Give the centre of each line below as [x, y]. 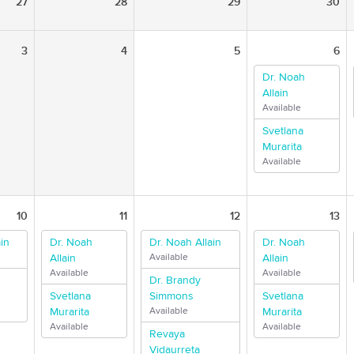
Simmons [171, 296]
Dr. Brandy [175, 281]
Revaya [167, 334]
